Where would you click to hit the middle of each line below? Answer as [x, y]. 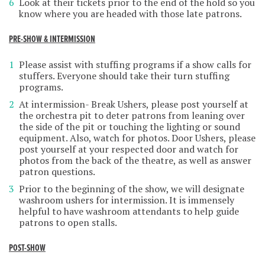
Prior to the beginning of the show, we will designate [132, 189]
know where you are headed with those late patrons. [130, 14]
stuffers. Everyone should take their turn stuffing [124, 76]
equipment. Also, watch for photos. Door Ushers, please [137, 138]
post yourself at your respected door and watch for [129, 149]
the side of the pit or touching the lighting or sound [130, 127]
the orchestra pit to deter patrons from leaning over [132, 116]
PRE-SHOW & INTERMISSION [52, 40]
